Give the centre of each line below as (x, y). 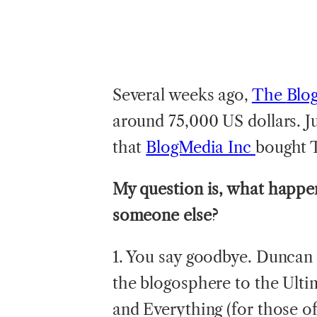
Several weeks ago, (182, 95)
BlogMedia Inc (201, 147)
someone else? (165, 215)
